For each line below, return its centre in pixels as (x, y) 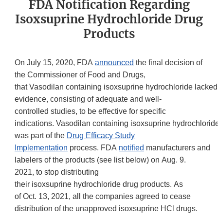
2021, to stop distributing (57, 172)
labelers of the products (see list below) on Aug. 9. (100, 160)
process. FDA (93, 148)
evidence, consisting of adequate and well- (88, 99)
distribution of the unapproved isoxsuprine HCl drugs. (107, 209)
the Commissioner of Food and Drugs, (80, 75)
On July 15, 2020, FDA (55, 63)
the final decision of (168, 63)
